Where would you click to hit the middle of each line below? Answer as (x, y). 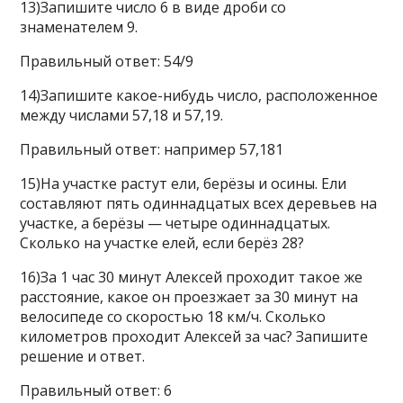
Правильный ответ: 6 (96, 390)
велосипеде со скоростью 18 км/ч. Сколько (173, 317)
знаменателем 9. (79, 27)
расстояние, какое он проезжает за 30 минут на (189, 297)
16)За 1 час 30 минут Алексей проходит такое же (192, 277)
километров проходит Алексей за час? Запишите (194, 336)
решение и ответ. (83, 356)
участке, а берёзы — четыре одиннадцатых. (175, 223)
